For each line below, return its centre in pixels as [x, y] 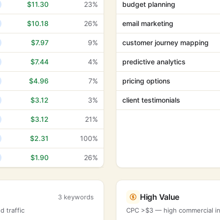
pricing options [146, 81]
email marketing [148, 23]
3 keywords [76, 197]
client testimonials [151, 100]
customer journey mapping [165, 42]
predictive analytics [154, 62]
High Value [160, 197]
